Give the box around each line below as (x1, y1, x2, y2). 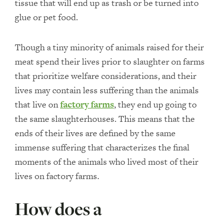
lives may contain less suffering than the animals (15, 84, 199, 96)
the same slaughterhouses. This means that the (15, 112, 195, 125)
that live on (15, 98, 60, 110)
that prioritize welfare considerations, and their (15, 70, 196, 82)
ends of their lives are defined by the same (15, 127, 176, 139)
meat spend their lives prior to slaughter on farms (15, 55, 205, 68)
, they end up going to (114, 98, 197, 110)
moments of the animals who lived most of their (15, 155, 198, 168)
